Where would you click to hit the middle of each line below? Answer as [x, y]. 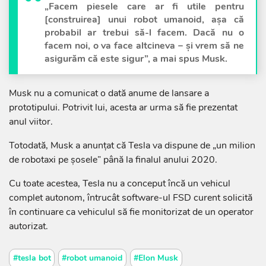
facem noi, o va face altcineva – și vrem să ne [144, 46]
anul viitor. [31, 122]
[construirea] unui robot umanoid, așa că [144, 20]
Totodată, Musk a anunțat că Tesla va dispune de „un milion [132, 146]
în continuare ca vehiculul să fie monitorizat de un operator [131, 212]
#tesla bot [32, 258]
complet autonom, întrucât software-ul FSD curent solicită [131, 198]
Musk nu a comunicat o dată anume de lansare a [109, 94]
